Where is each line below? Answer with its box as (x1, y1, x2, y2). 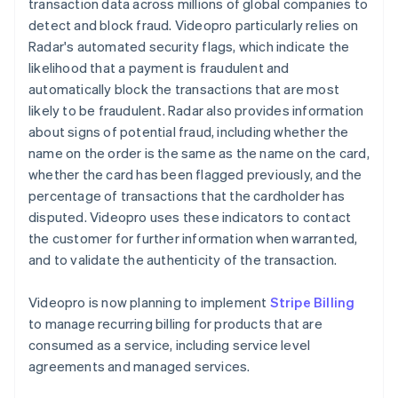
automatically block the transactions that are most (28, 79, 340, 98)
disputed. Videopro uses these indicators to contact (28, 207, 352, 226)
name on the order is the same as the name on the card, (28, 143, 370, 162)
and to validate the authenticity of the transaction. (28, 250, 338, 268)
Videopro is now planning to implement (28, 292, 270, 311)
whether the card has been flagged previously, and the (28, 164, 362, 183)
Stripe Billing (269, 292, 355, 311)
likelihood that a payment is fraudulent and (28, 58, 290, 76)
